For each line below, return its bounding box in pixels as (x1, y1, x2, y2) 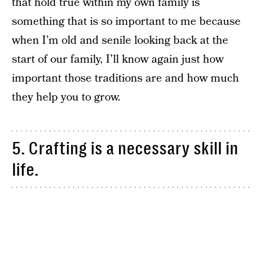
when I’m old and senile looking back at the (12, 32, 228, 49)
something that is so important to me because (12, 13, 241, 30)
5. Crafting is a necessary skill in (12, 138, 238, 159)
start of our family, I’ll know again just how (12, 51, 224, 67)
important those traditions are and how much (12, 70, 239, 86)
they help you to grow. (12, 89, 121, 105)
